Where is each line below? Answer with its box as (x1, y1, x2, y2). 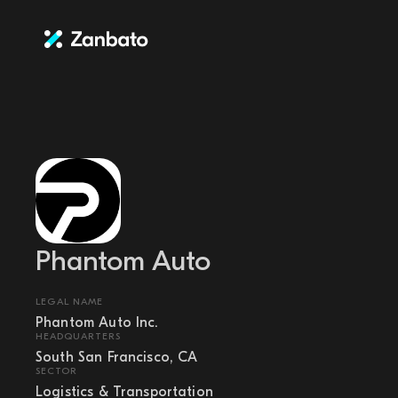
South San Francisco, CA (36, 349, 198, 365)
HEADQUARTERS (36, 330, 121, 342)
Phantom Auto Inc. (36, 314, 159, 330)
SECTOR (36, 365, 77, 377)
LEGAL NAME (36, 296, 103, 307)
